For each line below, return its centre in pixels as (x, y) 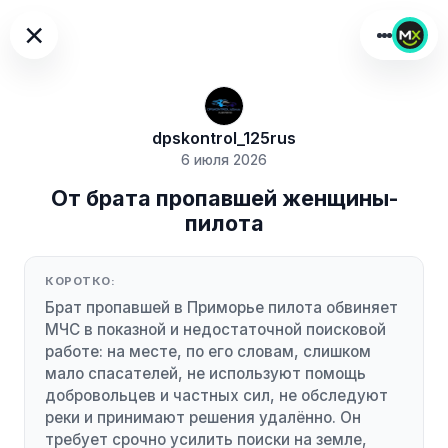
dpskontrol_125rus (224, 138)
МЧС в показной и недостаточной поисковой (215, 329)
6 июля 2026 (224, 160)
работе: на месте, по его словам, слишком (208, 351)
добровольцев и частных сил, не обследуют (216, 395)
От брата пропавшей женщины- (224, 198)
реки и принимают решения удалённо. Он (203, 417)
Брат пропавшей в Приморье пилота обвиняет (221, 307)
